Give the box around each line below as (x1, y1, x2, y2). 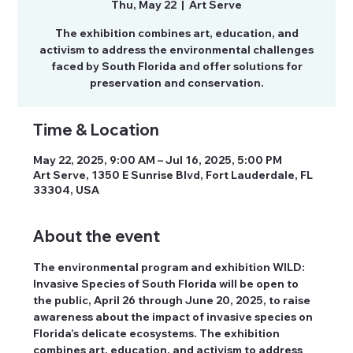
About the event (33, 225, 161, 246)
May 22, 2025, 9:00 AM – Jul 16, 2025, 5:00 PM (33, 152, 283, 167)
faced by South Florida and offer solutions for (50, 58, 303, 73)
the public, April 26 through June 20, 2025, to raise (33, 292, 314, 307)
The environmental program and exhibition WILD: (33, 259, 308, 274)
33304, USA (33, 182, 100, 197)
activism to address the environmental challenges (39, 42, 314, 57)
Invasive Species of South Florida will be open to (33, 276, 302, 291)
